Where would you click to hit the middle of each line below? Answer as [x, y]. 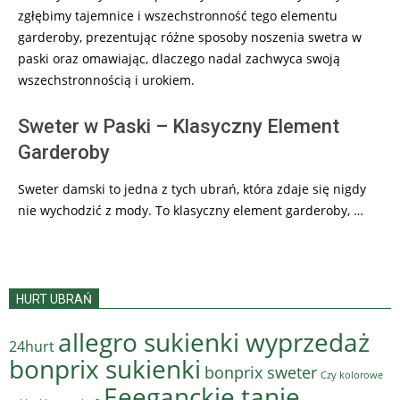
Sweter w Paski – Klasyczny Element [179, 126]
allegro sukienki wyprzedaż [214, 342]
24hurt [32, 346]
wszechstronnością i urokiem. [106, 79]
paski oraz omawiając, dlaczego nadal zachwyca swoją [179, 58]
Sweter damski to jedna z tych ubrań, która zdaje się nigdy [192, 188]
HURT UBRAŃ [54, 299]
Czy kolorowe [352, 374]
